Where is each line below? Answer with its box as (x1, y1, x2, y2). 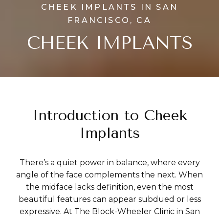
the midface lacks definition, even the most (25, 182, 194, 192)
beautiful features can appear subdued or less (18, 195, 201, 204)
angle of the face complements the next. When (16, 170, 203, 179)
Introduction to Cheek (32, 107, 187, 124)
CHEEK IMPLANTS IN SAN (41, 2, 178, 12)
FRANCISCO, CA (67, 16, 152, 25)
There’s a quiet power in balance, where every (19, 158, 200, 167)
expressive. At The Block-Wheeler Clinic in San (19, 207, 200, 216)
